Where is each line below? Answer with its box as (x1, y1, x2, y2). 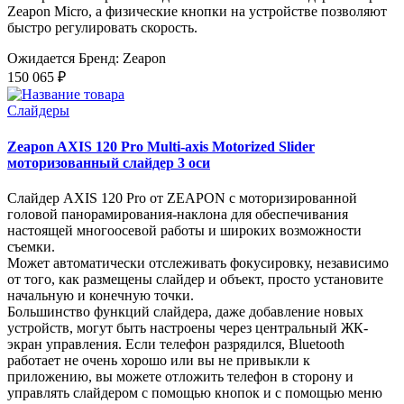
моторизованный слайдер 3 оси (7, 154, 210, 170)
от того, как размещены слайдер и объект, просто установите (7, 271, 383, 287)
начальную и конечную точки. (7, 287, 194, 303)
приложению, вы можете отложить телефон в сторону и (7, 368, 353, 384)
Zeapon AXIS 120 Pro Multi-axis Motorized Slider (7, 138, 315, 154)
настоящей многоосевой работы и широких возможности (7, 222, 362, 238)
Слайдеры (7, 103, 69, 119)
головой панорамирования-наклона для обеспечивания (7, 206, 348, 222)
